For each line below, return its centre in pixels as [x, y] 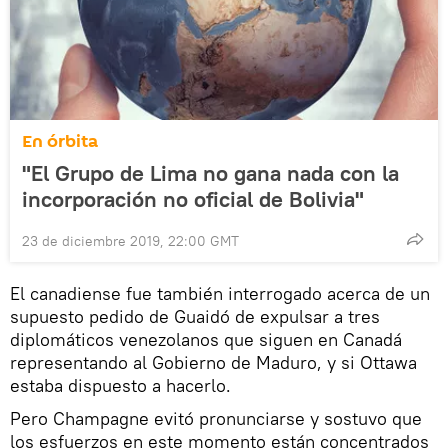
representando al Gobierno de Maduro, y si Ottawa [213, 363]
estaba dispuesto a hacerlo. [120, 386]
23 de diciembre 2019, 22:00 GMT [130, 241]
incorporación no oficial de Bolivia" [193, 199]
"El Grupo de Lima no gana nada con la [210, 173]
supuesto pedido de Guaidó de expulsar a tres [195, 317]
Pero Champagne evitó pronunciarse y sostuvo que [216, 419]
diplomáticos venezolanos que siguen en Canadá [206, 340]
